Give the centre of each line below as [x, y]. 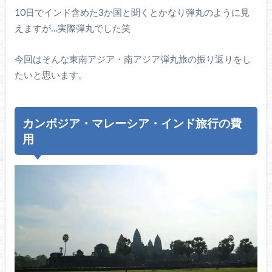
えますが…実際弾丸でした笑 [72, 28]
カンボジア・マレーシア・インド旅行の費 [132, 123]
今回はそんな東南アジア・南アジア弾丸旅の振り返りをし [133, 59]
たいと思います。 [51, 75]
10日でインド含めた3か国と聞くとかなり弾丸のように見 [132, 12]
